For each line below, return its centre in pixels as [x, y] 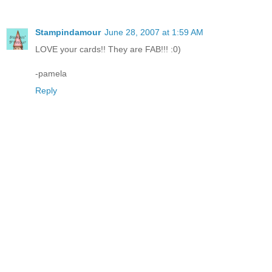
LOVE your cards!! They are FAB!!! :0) [108, 49]
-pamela [51, 73]
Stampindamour [68, 32]
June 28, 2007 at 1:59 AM [154, 32]
